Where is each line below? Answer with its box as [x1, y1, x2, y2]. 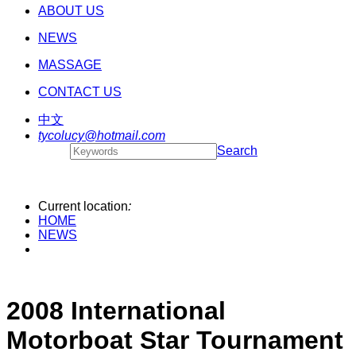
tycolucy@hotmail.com [38, 129, 165, 142]
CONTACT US [38, 85, 122, 99]
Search [217, 144, 257, 157]
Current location [38, 199, 128, 213]
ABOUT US [38, 4, 104, 17]
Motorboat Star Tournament [6, 326, 343, 354]
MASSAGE [38, 58, 102, 72]
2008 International [6, 296, 226, 325]
